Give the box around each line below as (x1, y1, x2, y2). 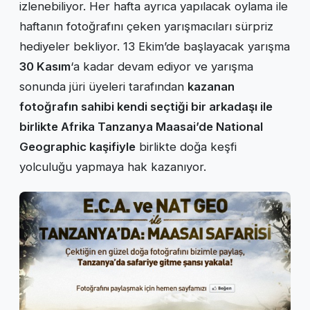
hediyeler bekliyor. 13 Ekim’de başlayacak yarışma (19, 39, 290, 54)
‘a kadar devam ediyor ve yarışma (71, 60, 253, 74)
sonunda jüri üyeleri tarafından (19, 80, 188, 94)
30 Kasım (19, 60, 71, 74)
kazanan (188, 80, 235, 94)
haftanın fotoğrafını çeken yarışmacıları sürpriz (19, 19, 273, 34)
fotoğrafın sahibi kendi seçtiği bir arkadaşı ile (19, 100, 273, 114)
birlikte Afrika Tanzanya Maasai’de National (19, 120, 263, 134)
